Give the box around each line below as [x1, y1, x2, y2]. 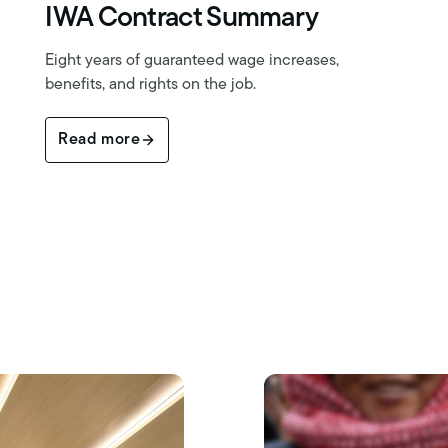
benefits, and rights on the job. [45, 76, 257, 93]
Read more [58, 131, 140, 148]
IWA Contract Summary [45, 4, 319, 33]
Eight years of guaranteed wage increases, [45, 52, 340, 69]
